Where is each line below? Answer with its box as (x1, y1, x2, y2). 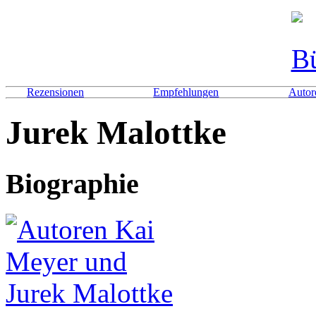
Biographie (6, 167, 139, 200)
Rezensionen (27, 86, 84, 98)
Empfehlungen (153, 86, 219, 98)
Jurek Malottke (6, 114, 226, 152)
